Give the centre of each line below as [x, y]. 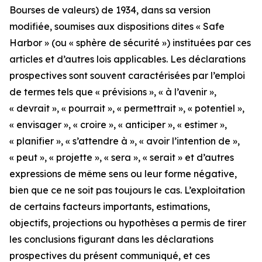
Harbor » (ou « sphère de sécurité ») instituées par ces [130, 43]
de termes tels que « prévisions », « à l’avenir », [113, 92]
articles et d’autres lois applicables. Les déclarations [127, 59]
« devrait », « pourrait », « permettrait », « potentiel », [127, 108]
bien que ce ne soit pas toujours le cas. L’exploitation [127, 190]
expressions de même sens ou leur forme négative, [123, 174]
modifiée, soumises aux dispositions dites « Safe [117, 26]
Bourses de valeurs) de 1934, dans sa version [110, 10]
